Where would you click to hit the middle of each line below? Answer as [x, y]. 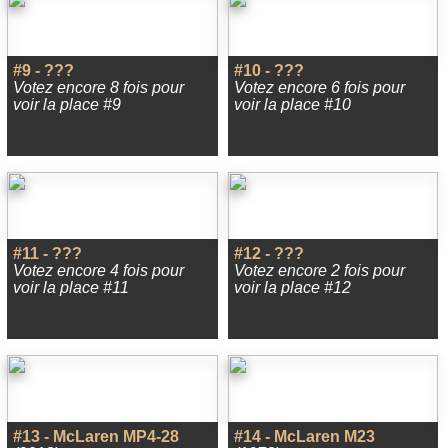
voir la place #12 [292, 287]
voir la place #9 [67, 104]
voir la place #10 [292, 104]
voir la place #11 [71, 287]
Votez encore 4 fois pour [98, 270]
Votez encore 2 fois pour [319, 270]
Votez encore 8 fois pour [98, 87]
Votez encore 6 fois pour [319, 87]
